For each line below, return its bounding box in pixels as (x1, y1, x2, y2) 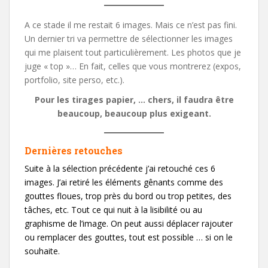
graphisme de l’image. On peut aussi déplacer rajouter (25, 217, 233, 229)
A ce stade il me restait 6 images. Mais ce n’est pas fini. (25, 19, 237, 31)
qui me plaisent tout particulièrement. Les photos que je (25, 46, 241, 58)
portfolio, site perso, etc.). (25, 74, 124, 86)
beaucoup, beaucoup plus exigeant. (57, 107, 211, 119)
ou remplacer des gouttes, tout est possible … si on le (25, 231, 233, 243)
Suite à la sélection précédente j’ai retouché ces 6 (25, 162, 215, 174)
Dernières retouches (25, 144, 123, 157)
